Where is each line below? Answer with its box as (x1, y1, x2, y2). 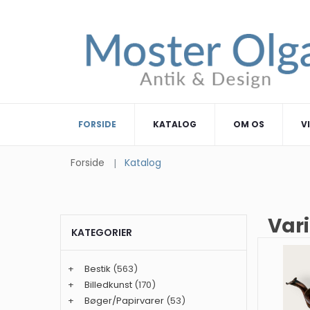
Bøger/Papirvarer (84, 294, 164, 308)
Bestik (84, 262, 111, 276)
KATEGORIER (71, 226, 132, 240)
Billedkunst (84, 278, 132, 292)
